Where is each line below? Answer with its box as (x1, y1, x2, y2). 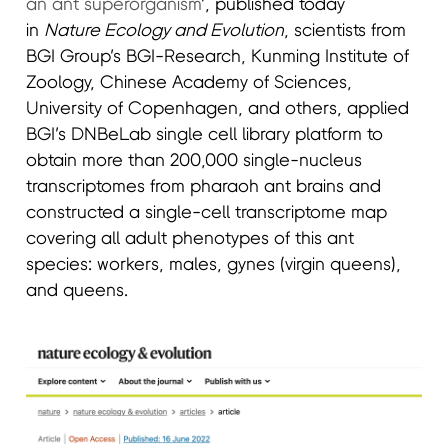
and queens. (26, 281, 129, 300)
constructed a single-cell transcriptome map (26, 203, 388, 222)
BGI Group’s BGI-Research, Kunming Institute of (26, 47, 410, 66)
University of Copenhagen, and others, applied (26, 99, 410, 118)
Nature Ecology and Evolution (44, 21, 285, 40)
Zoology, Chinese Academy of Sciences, (26, 73, 353, 92)
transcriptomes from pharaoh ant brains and (26, 177, 382, 196)
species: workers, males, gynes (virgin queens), (26, 255, 402, 274)
